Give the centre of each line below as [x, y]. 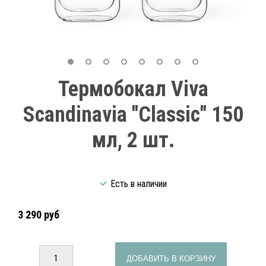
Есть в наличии [138, 184]
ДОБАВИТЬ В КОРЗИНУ [171, 258]
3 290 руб [39, 214]
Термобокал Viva [133, 89]
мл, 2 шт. [133, 140]
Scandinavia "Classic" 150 [133, 115]
